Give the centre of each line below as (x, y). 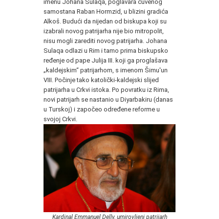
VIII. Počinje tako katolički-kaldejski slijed (101, 80)
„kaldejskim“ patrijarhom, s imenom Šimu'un (106, 70)
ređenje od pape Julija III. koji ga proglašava (106, 60)
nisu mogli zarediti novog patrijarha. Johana (105, 41)
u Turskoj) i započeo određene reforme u (102, 109)
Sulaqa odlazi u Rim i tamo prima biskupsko (106, 50)
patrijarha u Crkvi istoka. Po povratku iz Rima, (106, 89)
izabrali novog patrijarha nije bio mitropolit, (104, 31)
